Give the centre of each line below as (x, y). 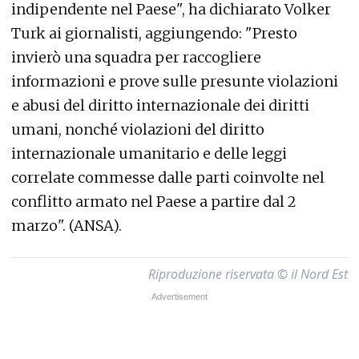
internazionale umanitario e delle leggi (149, 153)
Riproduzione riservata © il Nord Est (248, 274)
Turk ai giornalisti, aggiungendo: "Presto (154, 33)
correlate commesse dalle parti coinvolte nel (168, 177)
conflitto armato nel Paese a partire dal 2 (154, 202)
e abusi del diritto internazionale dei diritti (160, 105)
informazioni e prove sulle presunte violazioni (175, 81)
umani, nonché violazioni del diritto (138, 129)
